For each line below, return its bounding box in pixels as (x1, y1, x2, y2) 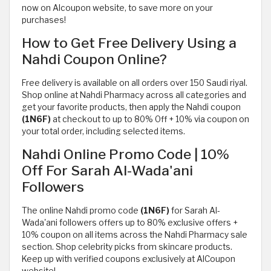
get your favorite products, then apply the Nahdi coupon (22, 102, 241, 113)
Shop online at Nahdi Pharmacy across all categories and (22, 90, 246, 100)
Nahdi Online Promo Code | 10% (22, 146, 229, 163)
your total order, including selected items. (22, 126, 185, 137)
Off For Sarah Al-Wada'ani (22, 162, 193, 180)
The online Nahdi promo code (22, 206, 140, 216)
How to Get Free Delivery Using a (22, 34, 237, 52)
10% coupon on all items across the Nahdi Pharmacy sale (22, 230, 247, 240)
